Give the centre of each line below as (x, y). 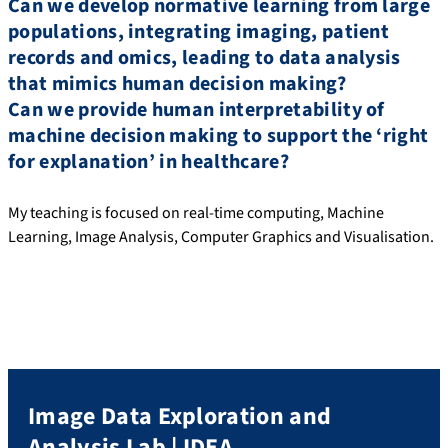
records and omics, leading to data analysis (204, 57)
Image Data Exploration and (180, 416)
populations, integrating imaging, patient (199, 31)
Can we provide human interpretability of (196, 109)
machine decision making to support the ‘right (218, 135)
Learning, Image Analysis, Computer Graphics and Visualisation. (221, 237)
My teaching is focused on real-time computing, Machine (196, 213)
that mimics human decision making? (177, 83)
